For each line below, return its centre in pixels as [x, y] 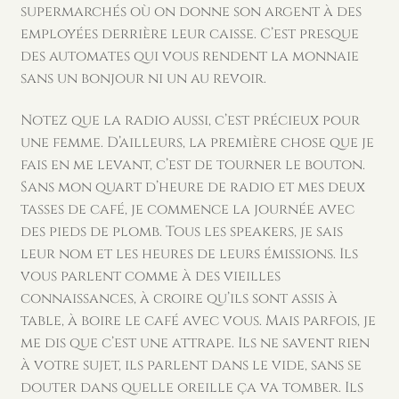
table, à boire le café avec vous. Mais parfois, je [198, 321]
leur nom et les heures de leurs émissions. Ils [189, 254]
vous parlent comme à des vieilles [150, 277]
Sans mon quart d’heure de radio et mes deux [192, 187]
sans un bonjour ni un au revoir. [143, 78]
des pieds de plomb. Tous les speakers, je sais [181, 232]
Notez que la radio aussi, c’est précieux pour [190, 121]
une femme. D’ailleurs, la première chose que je [197, 143]
